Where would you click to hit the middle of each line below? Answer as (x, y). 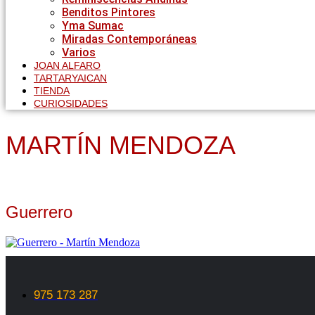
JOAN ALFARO (67, 65)
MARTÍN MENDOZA (121, 145)
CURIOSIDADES (71, 103)
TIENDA (52, 91)
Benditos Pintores (109, 12)
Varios (79, 52)
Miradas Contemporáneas (129, 39)
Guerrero (39, 212)
